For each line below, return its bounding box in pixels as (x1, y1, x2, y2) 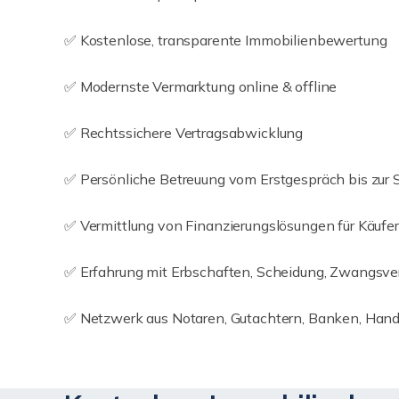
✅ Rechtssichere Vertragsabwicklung (64, 124, 304, 142)
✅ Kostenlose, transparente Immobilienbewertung (64, 31, 387, 49)
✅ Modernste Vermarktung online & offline (64, 77, 338, 95)
